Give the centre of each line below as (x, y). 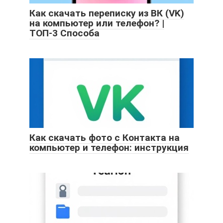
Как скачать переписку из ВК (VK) (107, 13)
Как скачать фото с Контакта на (105, 138)
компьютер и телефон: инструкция (109, 148)
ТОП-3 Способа (64, 33)
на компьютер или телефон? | (97, 23)
